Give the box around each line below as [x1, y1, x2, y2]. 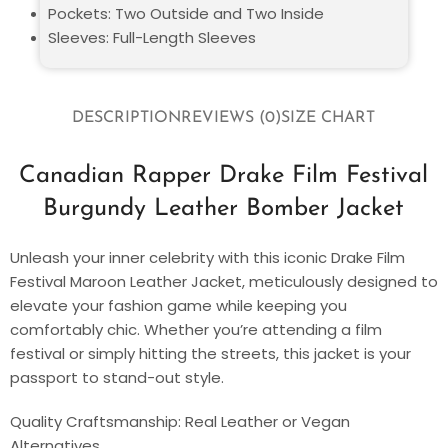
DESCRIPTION [72, 110, 182, 127]
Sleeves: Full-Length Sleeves [48, 26, 256, 48]
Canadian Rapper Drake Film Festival [19, 163, 429, 188]
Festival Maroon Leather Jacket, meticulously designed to [10, 270, 438, 292]
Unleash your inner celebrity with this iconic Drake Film [10, 246, 405, 268]
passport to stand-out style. [10, 366, 224, 388]
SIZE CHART [281, 110, 376, 127]
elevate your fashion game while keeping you [10, 294, 347, 316]
